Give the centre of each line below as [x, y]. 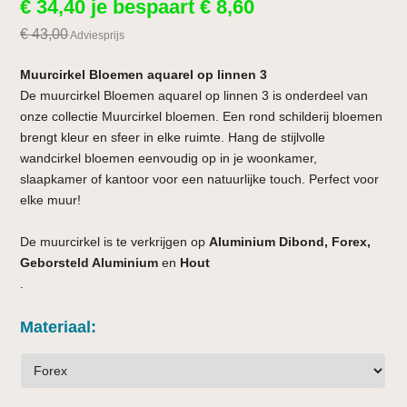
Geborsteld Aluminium [89, 262]
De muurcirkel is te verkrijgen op [115, 241]
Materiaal [56, 327]
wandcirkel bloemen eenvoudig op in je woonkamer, [169, 158]
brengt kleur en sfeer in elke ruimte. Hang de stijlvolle [173, 137]
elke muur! [51, 199]
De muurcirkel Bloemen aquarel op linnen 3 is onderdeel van [194, 95]
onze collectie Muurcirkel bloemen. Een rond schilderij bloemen [202, 116]
